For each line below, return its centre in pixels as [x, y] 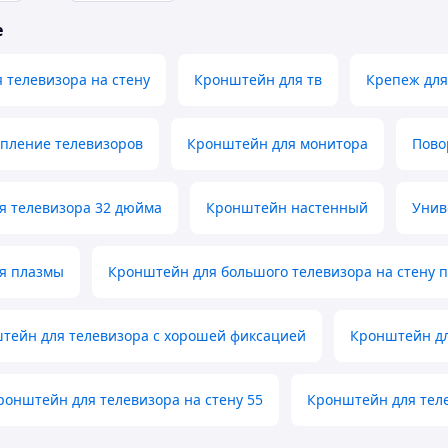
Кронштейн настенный [287, 208]
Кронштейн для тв [258, 80]
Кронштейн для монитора [277, 144]
